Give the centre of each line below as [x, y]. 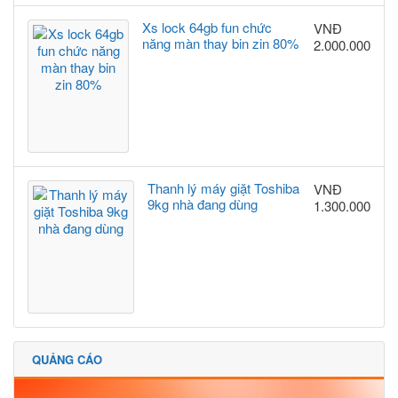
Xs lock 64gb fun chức [207, 28]
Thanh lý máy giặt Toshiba [224, 188]
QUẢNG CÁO [67, 360]
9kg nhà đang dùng [203, 204]
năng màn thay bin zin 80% [221, 44]
